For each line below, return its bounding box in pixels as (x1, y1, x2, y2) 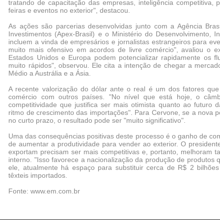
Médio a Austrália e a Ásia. (8, 69, 91, 77)
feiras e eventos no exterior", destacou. (8, 6, 131, 14)
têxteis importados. (8, 171, 68, 179)
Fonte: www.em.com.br (8, 187, 81, 195)
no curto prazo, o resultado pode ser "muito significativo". (8, 116, 186, 124)
